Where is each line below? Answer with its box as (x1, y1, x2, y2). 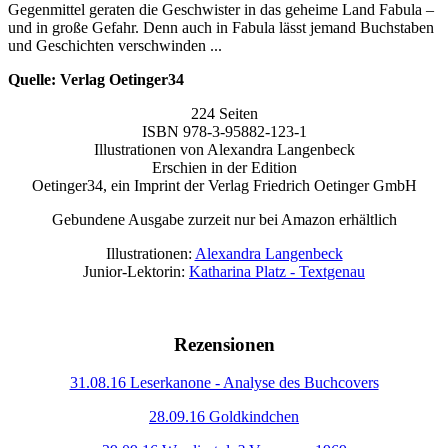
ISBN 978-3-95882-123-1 (141, 123, 307, 141)
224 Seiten (190, 105, 258, 123)
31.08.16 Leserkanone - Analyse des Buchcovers (69, 374, 379, 392)
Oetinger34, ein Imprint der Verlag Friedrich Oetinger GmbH (31, 177, 417, 195)
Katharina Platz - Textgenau (189, 263, 365, 281)
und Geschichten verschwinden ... (8, 37, 222, 55)
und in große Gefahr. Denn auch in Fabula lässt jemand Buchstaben (8, 19, 434, 37)
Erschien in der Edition (151, 159, 297, 177)
